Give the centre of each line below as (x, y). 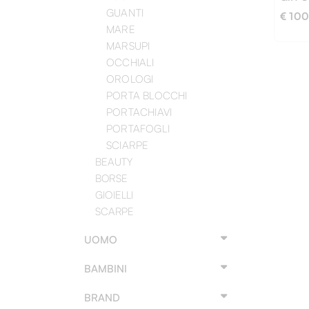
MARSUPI (128, 46)
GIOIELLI (114, 195)
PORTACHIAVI (139, 112)
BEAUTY (114, 162)
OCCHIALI (130, 62)
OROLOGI (130, 79)
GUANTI (125, 13)
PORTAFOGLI (138, 129)
